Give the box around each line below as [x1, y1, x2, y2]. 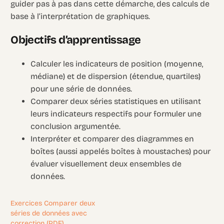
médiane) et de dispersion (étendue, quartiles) [30, 71, 201, 81]
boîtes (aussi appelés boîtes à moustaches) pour [30, 146, 211, 156]
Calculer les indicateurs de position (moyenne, [30, 59, 203, 69]
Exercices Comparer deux [10, 199, 95, 208]
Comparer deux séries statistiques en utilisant [30, 96, 201, 106]
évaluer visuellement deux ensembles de [30, 159, 182, 169]
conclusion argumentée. [30, 121, 121, 131]
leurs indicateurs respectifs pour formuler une [30, 109, 202, 119]
